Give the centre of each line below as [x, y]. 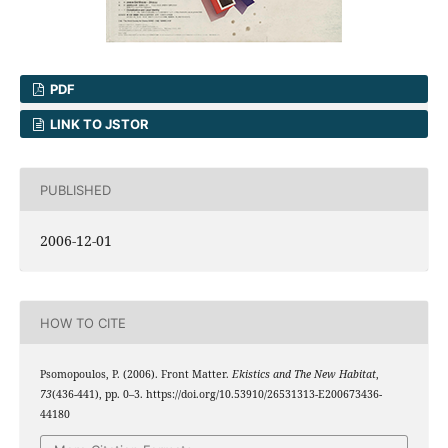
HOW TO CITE [82, 322]
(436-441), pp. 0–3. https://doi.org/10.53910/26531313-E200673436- [216, 394]
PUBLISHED [75, 189]
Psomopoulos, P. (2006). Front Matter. [135, 374]
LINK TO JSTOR [98, 124]
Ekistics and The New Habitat [303, 374]
